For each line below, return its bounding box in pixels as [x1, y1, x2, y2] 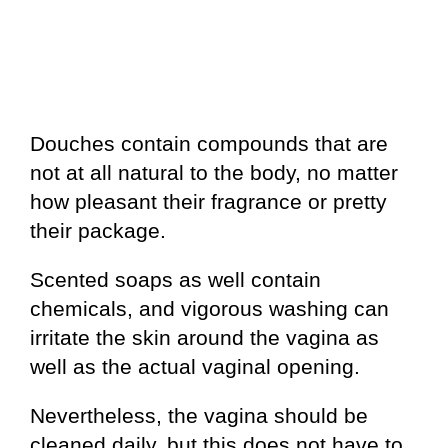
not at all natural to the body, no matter [30, 160, 398, 184]
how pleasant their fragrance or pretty [30, 189, 387, 213]
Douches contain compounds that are [30, 131, 388, 155]
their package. [30, 218, 166, 242]
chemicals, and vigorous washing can [30, 296, 389, 320]
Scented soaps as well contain [30, 267, 321, 291]
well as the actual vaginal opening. [30, 354, 360, 378]
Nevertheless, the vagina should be [30, 403, 368, 427]
